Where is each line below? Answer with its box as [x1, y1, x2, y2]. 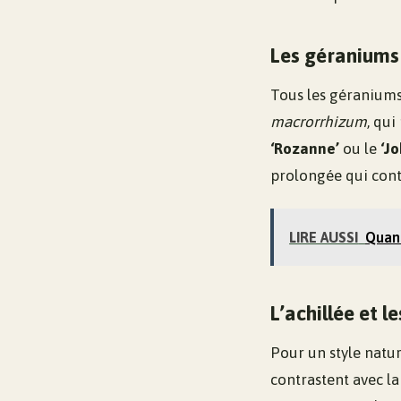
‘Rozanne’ [270, 139, 339, 158]
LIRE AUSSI [289, 228, 359, 245]
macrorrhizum [270, 112, 367, 131]
